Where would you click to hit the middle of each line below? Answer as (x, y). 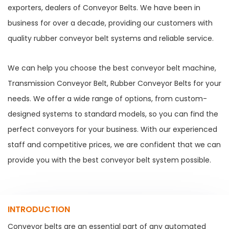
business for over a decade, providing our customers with (110, 23)
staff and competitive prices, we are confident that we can (114, 144)
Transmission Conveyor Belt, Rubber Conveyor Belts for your (114, 83)
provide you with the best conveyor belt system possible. (109, 160)
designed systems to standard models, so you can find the (113, 114)
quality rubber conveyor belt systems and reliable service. (111, 38)
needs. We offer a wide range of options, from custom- (107, 98)
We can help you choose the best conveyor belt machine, (112, 68)
